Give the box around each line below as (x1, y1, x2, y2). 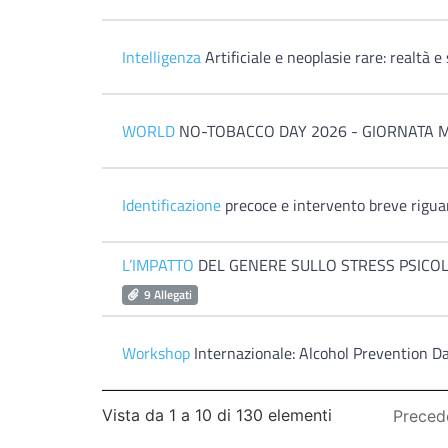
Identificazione (122, 193, 221, 217)
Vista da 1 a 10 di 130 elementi (102, 405, 332, 426)
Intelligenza (122, 45, 201, 69)
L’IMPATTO (122, 253, 194, 277)
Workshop (122, 341, 190, 365)
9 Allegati (143, 285, 192, 304)
